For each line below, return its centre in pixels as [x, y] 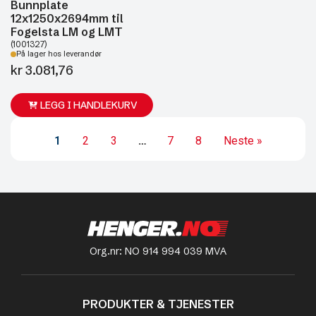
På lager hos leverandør [59, 54]
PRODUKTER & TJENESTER [158, 304]
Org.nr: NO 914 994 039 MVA [158, 251]
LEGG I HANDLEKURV [89, 105]
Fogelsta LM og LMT [67, 32]
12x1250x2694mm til [67, 18]
